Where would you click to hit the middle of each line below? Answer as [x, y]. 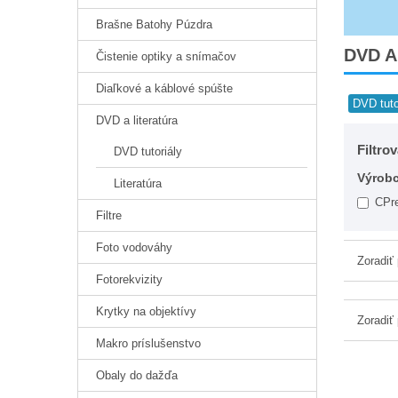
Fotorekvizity [129, 280]
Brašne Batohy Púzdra [154, 25]
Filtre [109, 216]
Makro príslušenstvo [148, 344]
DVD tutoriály [148, 152]
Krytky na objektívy [146, 312]
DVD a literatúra [137, 121]
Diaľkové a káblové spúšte [164, 89]
